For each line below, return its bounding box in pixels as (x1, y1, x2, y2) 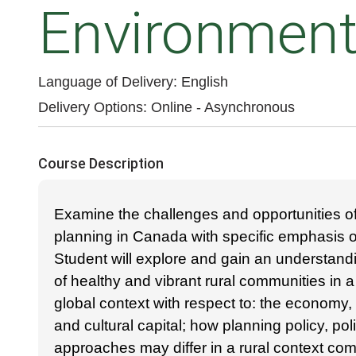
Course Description (38, 154, 164, 172)
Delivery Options (38, 99, 143, 116)
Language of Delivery (38, 74, 173, 91)
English (181, 74, 228, 91)
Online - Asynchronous (151, 99, 295, 116)
